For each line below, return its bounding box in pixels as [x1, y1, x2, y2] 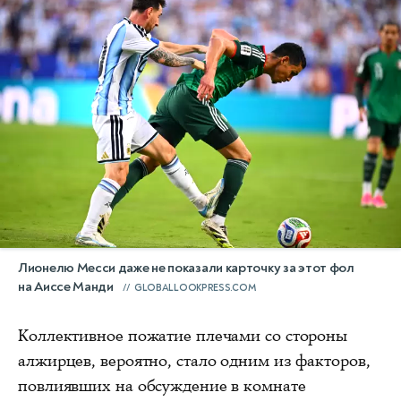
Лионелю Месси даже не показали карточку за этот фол [18, 259, 354, 277]
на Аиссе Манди [18, 277, 114, 295]
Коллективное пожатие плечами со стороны [18, 324, 348, 346]
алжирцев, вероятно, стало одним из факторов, [18, 349, 371, 371]
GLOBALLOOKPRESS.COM [133, 281, 256, 294]
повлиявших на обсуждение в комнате [18, 374, 306, 397]
